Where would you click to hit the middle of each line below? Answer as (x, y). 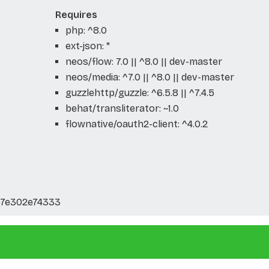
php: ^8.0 (86, 30)
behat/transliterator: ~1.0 (122, 108)
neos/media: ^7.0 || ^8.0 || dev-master (150, 77)
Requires (76, 14)
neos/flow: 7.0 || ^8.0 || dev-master (144, 61)
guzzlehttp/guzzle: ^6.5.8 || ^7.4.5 (140, 92)
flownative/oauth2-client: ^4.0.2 (136, 124)
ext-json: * (87, 46)
